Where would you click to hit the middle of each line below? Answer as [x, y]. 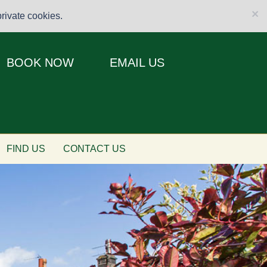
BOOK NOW [40, 63]
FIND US [26, 149]
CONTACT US [94, 149]
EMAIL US [137, 63]
